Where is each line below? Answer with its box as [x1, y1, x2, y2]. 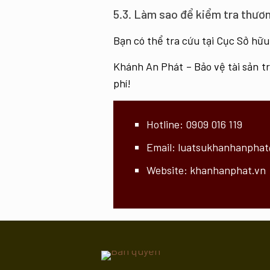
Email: [146, 140, 178, 154]
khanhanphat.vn [190, 163, 266, 177]
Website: [146, 163, 190, 177]
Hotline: [146, 118, 186, 131]
